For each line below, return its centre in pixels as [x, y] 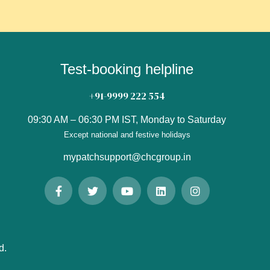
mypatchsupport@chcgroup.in [127, 157]
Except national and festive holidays [127, 134]
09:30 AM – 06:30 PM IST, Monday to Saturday [127, 119]
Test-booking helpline [127, 69]
